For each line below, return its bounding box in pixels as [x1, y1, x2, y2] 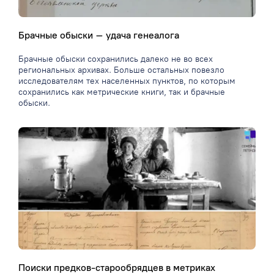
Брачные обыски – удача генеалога [18, 29, 179, 42]
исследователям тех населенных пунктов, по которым [18, 76, 235, 87]
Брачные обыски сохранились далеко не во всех [18, 54, 213, 65]
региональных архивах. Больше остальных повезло [18, 65, 224, 76]
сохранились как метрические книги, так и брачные [18, 87, 225, 98]
